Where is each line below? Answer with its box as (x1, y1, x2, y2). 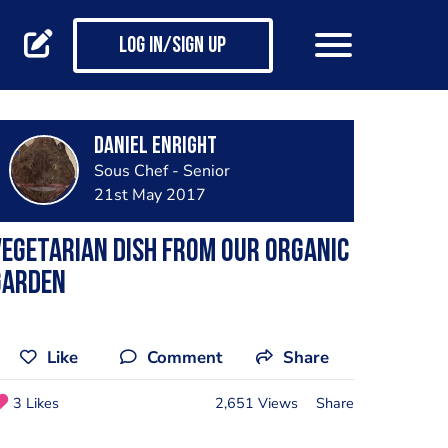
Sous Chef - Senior (93, 160, 230, 182)
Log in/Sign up (119, 35, 226, 59)
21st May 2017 (93, 184, 206, 206)
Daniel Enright (93, 135, 217, 159)
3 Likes (12, 392, 59, 413)
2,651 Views (214, 392, 298, 413)
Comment (147, 346, 222, 369)
